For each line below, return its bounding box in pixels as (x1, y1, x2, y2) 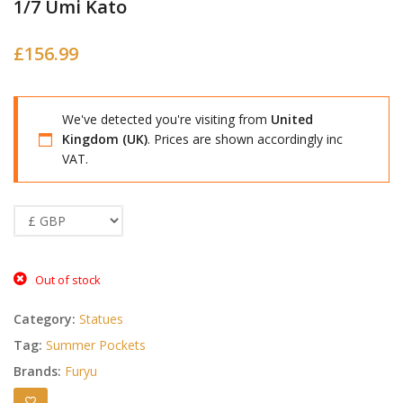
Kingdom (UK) (62, 130, 148, 148)
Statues (79, 310, 123, 328)
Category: (13, 310, 79, 328)
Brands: (13, 363, 65, 381)
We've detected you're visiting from (62, 111, 271, 129)
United (271, 111, 313, 129)
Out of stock (34, 272, 101, 289)
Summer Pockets (46, 336, 146, 354)
